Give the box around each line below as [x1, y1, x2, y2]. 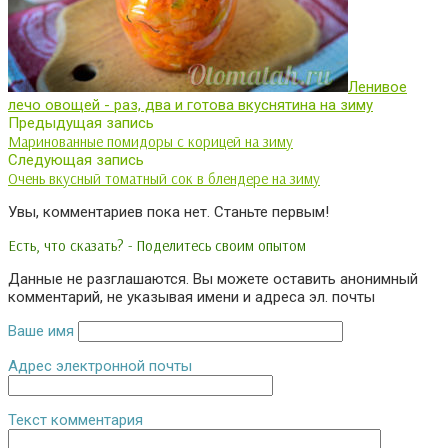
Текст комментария [8, 410, 143, 429]
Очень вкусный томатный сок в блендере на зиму [8, 168, 320, 188]
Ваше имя [8, 321, 74, 340]
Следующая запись [8, 150, 144, 169]
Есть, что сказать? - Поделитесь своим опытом [8, 235, 306, 255]
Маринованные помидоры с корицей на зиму [8, 131, 293, 151]
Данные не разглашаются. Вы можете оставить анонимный [8, 269, 418, 288]
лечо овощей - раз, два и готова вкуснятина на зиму [8, 95, 373, 114]
